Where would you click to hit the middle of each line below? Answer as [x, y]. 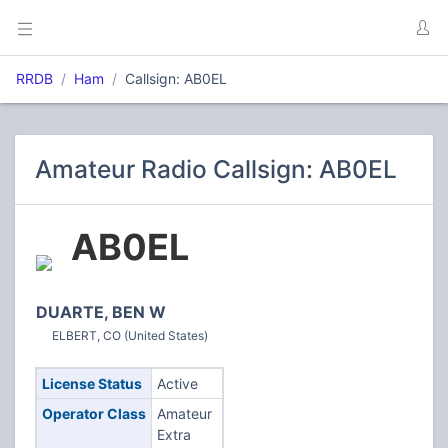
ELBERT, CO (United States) [130, 335]
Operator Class [93, 413]
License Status [91, 383]
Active [177, 383]
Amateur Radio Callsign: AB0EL [216, 169]
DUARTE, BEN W [101, 312]
